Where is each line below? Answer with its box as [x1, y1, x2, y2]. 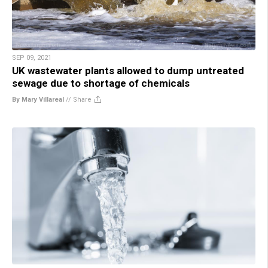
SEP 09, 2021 [12, 53, 51, 62]
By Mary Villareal [12, 95, 64, 103]
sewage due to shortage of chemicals [12, 77, 190, 89]
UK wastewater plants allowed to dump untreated [12, 64, 244, 77]
